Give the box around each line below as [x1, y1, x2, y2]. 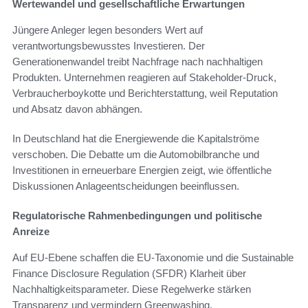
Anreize [12, 225, 49, 237]
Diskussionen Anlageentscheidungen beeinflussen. [12, 179, 239, 192]
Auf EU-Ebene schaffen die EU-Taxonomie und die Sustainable [12, 251, 294, 263]
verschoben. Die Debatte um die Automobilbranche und [12, 148, 259, 160]
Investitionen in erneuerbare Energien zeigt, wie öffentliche [12, 164, 272, 176]
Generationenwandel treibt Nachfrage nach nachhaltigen [12, 55, 263, 67]
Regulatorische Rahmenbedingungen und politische [12, 209, 262, 221]
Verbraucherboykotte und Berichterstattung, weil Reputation [12, 87, 278, 99]
